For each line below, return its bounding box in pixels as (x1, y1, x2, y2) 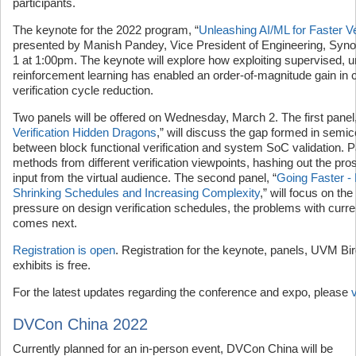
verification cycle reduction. (13, 83, 153, 97)
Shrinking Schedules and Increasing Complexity (13, 185, 260, 199)
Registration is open (13, 242, 115, 257)
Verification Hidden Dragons (13, 125, 157, 139)
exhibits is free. (13, 257, 91, 272)
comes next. (13, 215, 77, 230)
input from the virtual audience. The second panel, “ (13, 170, 277, 184)
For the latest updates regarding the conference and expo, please (13, 284, 351, 299)
